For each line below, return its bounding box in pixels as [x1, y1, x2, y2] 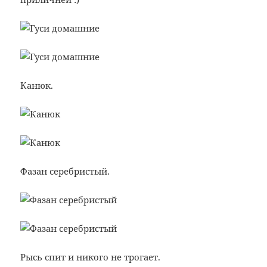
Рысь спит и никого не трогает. [20, 251, 161, 263]
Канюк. [20, 79, 54, 92]
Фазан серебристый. [20, 165, 110, 178]
